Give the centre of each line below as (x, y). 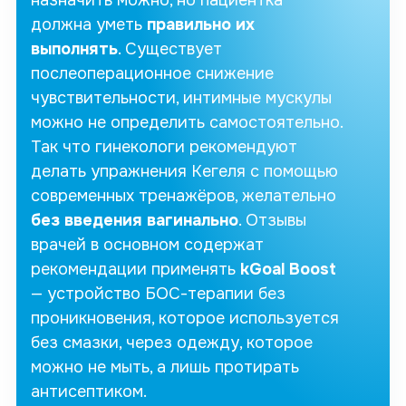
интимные (224, 98)
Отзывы (276, 221)
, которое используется (245, 319)
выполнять (74, 49)
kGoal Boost (288, 270)
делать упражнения (111, 172)
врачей (58, 245)
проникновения (91, 319)
